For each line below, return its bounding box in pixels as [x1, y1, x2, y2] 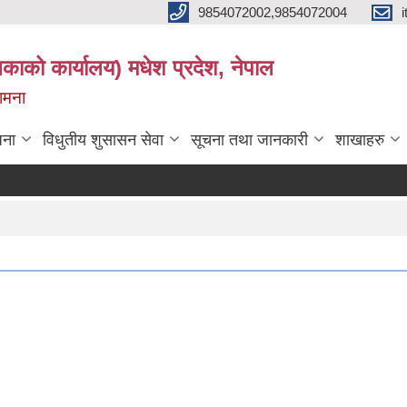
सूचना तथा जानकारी [191, 131, 308, 149]
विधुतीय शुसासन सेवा [43, 131, 164, 149]
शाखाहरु [335, 131, 384, 149]
